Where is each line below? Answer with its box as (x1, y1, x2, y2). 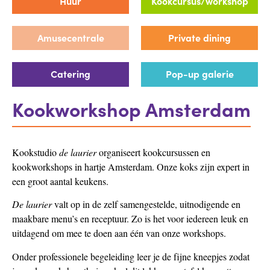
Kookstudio (12, 145, 59, 159)
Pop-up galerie (165, 67, 234, 81)
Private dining (168, 30, 231, 44)
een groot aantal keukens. (12, 174, 111, 187)
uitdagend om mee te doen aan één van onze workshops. (12, 227, 229, 240)
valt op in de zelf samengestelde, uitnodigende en (52, 198, 240, 211)
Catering (51, 67, 90, 81)
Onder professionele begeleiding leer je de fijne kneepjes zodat (12, 250, 250, 263)
